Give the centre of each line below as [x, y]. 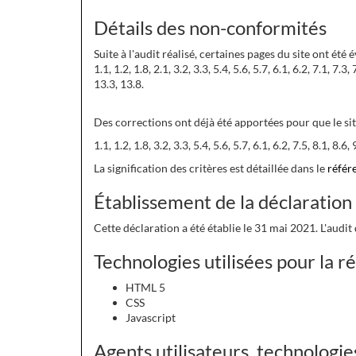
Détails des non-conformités [210, 27]
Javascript [151, 317]
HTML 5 [145, 287]
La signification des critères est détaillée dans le [211, 168]
